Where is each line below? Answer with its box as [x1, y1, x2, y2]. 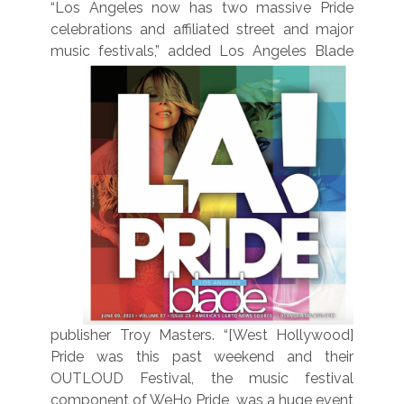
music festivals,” [50, 41, 168, 60]
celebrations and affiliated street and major [50, 20, 353, 38]
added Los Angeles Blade [168, 41, 353, 60]
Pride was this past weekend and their [50, 347, 353, 365]
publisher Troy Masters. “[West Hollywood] [50, 326, 353, 344]
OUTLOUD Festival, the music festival [50, 369, 353, 387]
